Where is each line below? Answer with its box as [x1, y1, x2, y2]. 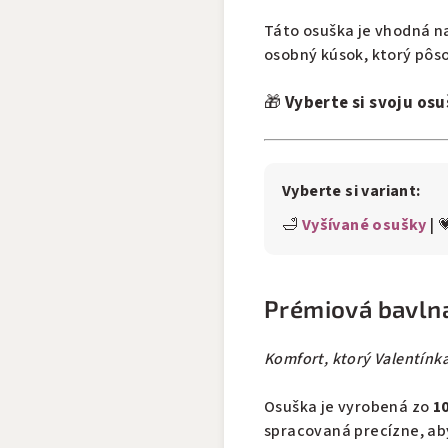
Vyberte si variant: [282, 180, 421, 202]
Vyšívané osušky [301, 214, 427, 236]
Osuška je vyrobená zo [264, 396, 433, 418]
